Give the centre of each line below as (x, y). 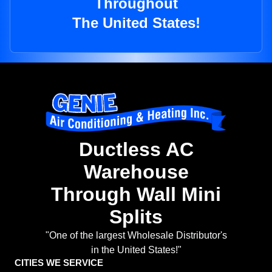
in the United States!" (136, 250)
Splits (136, 217)
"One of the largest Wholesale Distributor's (136, 236)
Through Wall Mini (136, 195)
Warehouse (136, 172)
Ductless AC (136, 150)
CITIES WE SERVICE (59, 263)
